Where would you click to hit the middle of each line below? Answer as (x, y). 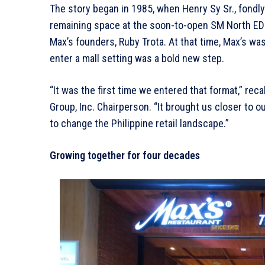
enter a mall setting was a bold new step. (137, 58)
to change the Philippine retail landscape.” (139, 123)
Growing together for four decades (125, 155)
